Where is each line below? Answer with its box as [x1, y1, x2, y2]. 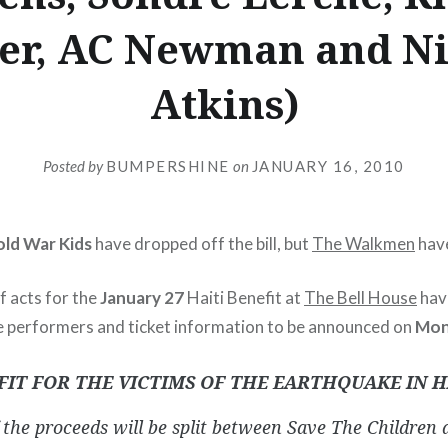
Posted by [43, 156, 107, 175]
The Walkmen [312, 232, 415, 254]
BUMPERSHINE [106, 156, 230, 175]
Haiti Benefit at [184, 287, 304, 308]
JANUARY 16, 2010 [251, 156, 405, 175]
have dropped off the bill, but [92, 232, 312, 254]
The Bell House [304, 287, 417, 308]
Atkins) [149, 76, 299, 131]
